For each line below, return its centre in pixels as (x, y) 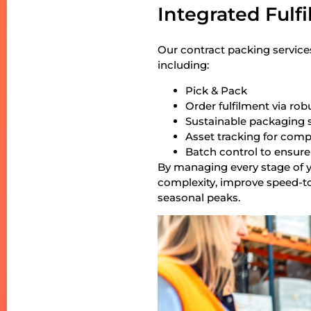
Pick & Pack (217, 90)
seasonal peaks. (199, 197)
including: (184, 65)
